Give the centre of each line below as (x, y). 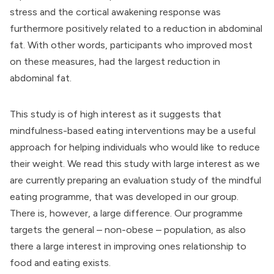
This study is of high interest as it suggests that (116, 114)
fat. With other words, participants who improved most (131, 45)
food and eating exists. (60, 263)
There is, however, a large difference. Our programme (126, 213)
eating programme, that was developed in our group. (124, 197)
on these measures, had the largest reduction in (115, 62)
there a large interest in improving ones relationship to (128, 246)
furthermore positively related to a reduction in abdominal (136, 29)
